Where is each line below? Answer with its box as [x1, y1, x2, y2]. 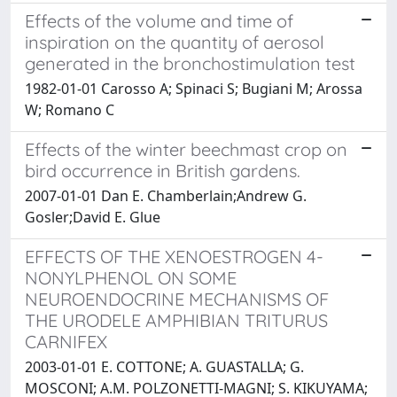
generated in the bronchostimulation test [25, 51, 355, 74]
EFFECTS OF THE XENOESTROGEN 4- [25, 245, 323, 268]
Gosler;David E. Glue [25, 206, 160, 227]
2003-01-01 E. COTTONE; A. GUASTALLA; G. [25, 356, 304, 377]
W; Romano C [25, 99, 114, 120]
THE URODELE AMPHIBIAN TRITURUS [25, 308, 328, 331]
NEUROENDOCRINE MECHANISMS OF [25, 287, 329, 310]
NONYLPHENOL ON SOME [25, 266, 237, 289]
